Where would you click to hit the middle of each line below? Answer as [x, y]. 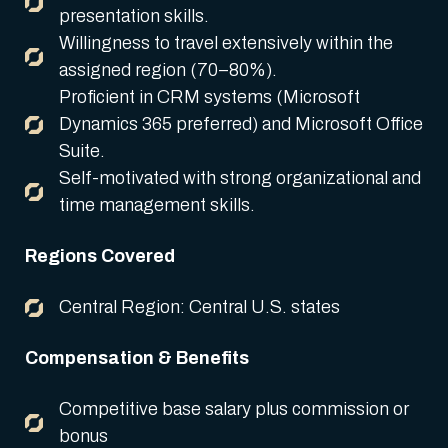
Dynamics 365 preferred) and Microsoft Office [241, 124]
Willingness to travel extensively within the [226, 43]
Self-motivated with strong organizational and [240, 178]
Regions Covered [100, 256]
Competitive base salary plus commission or [234, 409]
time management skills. [157, 205]
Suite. [82, 151]
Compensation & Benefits [137, 358]
